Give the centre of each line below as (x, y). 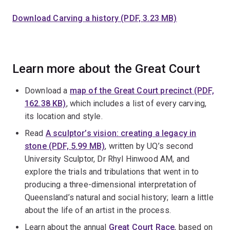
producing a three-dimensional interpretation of (111, 184)
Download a (47, 90)
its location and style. (64, 116)
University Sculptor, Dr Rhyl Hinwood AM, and (107, 159)
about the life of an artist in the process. (98, 210)
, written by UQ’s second (149, 146)
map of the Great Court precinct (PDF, (142, 90)
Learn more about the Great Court (107, 69)
